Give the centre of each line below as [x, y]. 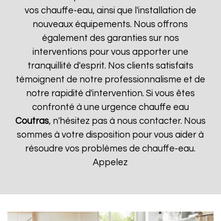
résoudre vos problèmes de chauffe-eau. [110, 149]
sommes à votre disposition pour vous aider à [110, 135]
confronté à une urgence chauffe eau [110, 107]
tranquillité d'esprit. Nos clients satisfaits [110, 66]
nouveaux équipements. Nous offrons [110, 24]
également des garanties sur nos [110, 38]
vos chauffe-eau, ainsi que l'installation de [110, 11]
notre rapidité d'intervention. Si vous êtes [110, 93]
